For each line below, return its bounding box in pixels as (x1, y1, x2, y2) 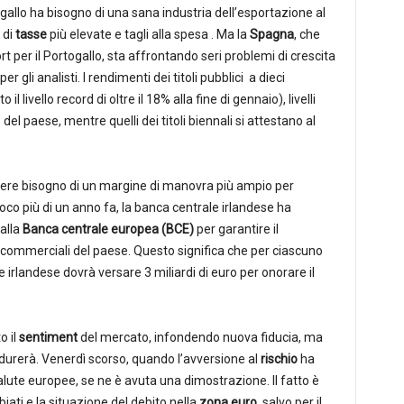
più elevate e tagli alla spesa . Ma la (46, 27, 250, 41)
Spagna (249, 27, 294, 41)
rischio (260, 352, 298, 366)
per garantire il (193, 222, 279, 236)
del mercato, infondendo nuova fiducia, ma (77, 330, 323, 344)
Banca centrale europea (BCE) (22, 222, 194, 236)
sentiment (18, 330, 78, 344)
